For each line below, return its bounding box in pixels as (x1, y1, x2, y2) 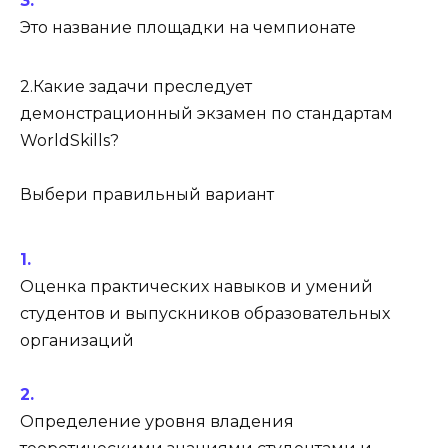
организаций (20, 331, 134, 351)
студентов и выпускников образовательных (20, 304, 390, 324)
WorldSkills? (20, 130, 119, 150)
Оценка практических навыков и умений (20, 277, 373, 297)
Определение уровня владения (20, 412, 294, 432)
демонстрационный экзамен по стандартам (20, 103, 393, 123)
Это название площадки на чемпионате (20, 17, 356, 37)
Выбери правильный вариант (20, 184, 274, 204)
